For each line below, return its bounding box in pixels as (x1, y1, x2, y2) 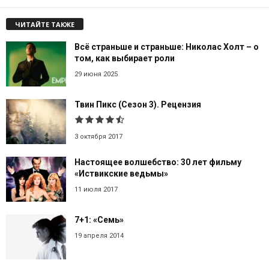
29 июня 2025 (74, 70, 118, 78)
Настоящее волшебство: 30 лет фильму (74, 157, 241, 167)
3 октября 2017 (74, 132, 122, 141)
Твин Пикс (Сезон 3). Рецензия (74, 99, 201, 109)
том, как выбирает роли (74, 53, 175, 63)
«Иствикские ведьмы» (74, 168, 168, 178)
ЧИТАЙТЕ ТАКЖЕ (15, 19, 74, 29)
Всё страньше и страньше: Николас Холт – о (74, 41, 259, 52)
